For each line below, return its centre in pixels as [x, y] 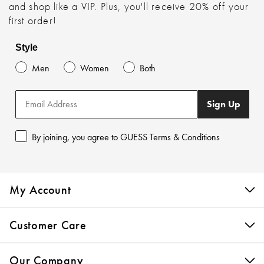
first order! [32, 21]
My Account [40, 189]
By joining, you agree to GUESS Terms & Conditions [126, 137]
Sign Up [223, 104]
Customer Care [48, 225]
